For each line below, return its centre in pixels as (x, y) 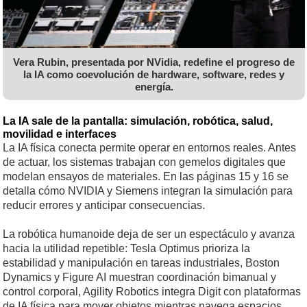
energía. (154, 86)
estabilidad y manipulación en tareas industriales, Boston (141, 263)
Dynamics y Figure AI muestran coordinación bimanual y (139, 278)
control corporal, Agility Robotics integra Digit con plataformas (152, 292)
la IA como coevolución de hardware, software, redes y (154, 74)
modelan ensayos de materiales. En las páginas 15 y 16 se (146, 177)
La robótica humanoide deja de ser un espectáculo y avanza (149, 234)
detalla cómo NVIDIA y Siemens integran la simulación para (148, 191)
